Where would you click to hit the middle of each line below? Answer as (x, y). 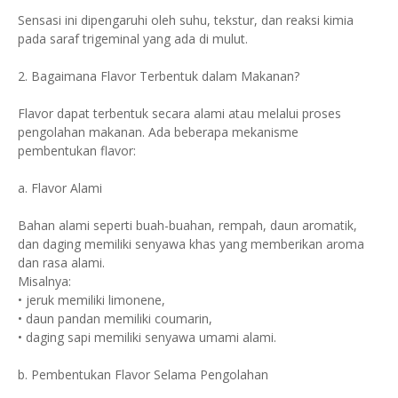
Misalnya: (44, 281)
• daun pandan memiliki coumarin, (115, 318)
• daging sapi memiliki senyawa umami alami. (147, 337)
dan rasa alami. (61, 263)
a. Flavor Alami (60, 188)
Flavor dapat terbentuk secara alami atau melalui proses (179, 113)
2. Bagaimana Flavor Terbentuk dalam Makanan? (159, 76)
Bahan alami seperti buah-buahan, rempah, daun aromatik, (187, 225)
